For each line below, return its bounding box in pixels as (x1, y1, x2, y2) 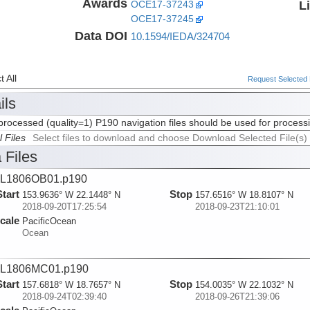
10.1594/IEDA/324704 (130, 30, 230, 42)
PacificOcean (21, 216, 76, 227)
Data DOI (74, 28, 127, 43)
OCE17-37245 (130, 13, 194, 24)
